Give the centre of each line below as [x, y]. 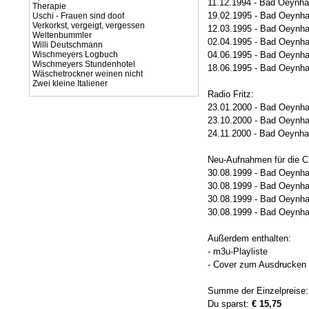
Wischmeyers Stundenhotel [84, 64]
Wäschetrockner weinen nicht [88, 74]
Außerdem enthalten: [249, 238]
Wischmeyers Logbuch [75, 54]
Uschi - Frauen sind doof [78, 16]
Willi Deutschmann [68, 45]
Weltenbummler [62, 35]
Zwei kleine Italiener [70, 83]
